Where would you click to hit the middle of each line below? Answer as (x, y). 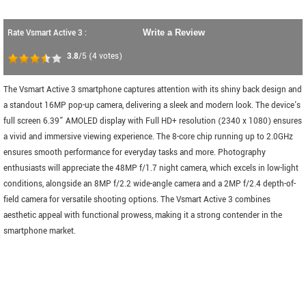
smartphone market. (40, 231)
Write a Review (174, 32)
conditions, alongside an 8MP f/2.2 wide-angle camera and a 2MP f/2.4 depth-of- (150, 184)
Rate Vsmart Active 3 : (47, 33)
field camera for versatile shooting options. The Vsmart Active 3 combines (137, 200)
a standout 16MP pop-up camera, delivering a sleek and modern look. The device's (152, 106)
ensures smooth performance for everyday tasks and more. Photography (135, 153)
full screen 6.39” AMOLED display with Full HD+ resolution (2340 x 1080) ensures (153, 121)
